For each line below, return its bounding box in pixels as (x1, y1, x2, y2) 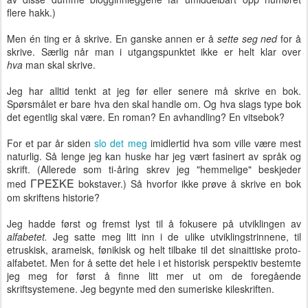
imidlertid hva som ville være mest (146, 136, 302, 151)
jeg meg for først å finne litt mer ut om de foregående (7, 269, 301, 283)
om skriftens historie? (7, 190, 100, 205)
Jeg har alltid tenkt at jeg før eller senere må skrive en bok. (7, 84, 301, 98)
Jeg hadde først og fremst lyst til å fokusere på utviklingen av (7, 217, 301, 231)
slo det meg (94, 136, 147, 151)
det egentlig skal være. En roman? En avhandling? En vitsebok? (7, 110, 285, 124)
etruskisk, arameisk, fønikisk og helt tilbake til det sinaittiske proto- (7, 243, 301, 257)
